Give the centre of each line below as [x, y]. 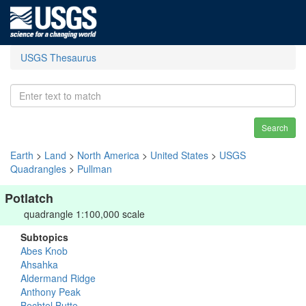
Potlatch [29, 198]
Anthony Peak [51, 292]
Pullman [95, 169]
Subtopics [44, 237]
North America [108, 155]
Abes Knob [44, 251]
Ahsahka [39, 264]
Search [275, 127]
